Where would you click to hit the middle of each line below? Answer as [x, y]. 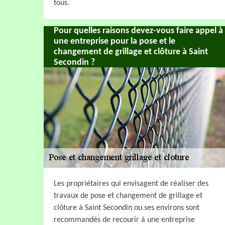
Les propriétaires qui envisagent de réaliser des [131, 184]
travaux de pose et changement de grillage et [128, 196]
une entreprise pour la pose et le [115, 41]
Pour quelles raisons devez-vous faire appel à [138, 31]
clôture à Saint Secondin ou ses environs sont [127, 208]
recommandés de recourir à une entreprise [124, 220]
